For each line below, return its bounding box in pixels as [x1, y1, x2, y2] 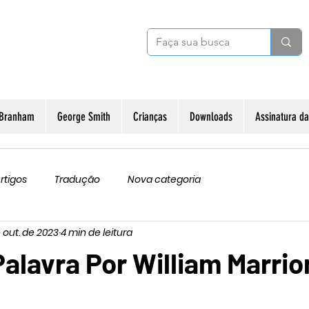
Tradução [54, 172, 100, 186]
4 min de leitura [61, 225, 132, 239]
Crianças [133, 110, 167, 123]
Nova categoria [128, 172, 201, 186]
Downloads [190, 110, 232, 123]
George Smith [57, 110, 110, 123]
